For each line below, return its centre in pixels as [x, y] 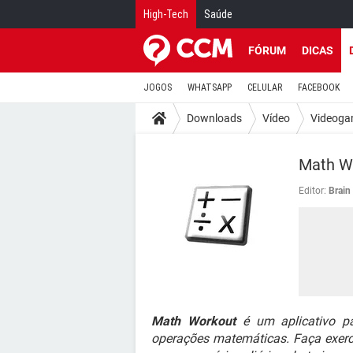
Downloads [214, 118]
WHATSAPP [210, 87]
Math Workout [193, 321]
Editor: [312, 191]
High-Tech [166, 14]
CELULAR [265, 87]
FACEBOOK [319, 87]
